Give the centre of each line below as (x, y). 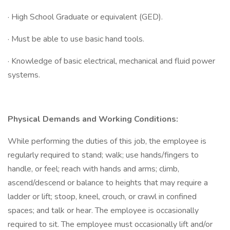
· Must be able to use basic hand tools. (76, 39)
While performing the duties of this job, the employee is (107, 141)
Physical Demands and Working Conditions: (93, 119)
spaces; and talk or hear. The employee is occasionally (103, 210)
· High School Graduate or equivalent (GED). (85, 17)
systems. (24, 75)
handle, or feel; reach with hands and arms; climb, (93, 169)
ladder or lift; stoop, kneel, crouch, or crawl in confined (102, 197)
